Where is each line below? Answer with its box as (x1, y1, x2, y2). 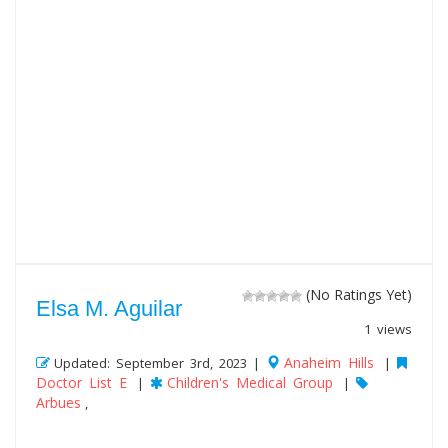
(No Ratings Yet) (302, 285, 412, 304)
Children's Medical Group (167, 373, 333, 392)
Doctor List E (36, 373, 127, 392)
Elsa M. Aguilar (36, 296, 182, 321)
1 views (364, 320, 412, 338)
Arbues (36, 393, 81, 412)
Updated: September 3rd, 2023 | (54, 354, 266, 372)
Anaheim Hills (284, 353, 374, 372)
